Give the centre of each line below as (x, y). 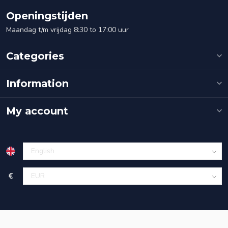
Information (37, 83)
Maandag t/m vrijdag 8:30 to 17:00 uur (67, 30)
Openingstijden (47, 16)
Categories (35, 56)
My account (37, 111)
